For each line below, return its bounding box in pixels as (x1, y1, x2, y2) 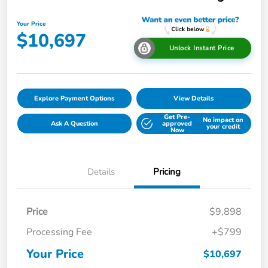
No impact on (202, 115, 243, 125)
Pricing (153, 165, 181, 178)
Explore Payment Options (34, 93, 115, 103)
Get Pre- (164, 112, 191, 121)
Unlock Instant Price (169, 43, 234, 53)
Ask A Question (50, 118, 98, 128)
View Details (173, 93, 214, 103)
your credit (206, 122, 240, 132)
